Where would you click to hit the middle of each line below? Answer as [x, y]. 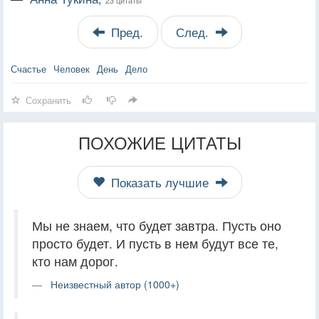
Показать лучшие [159, 182]
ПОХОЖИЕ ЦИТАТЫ [159, 142]
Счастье [28, 68]
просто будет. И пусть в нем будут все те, [155, 243]
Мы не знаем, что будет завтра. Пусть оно [157, 225]
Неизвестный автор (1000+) [115, 284]
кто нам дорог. [75, 261]
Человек [72, 68]
